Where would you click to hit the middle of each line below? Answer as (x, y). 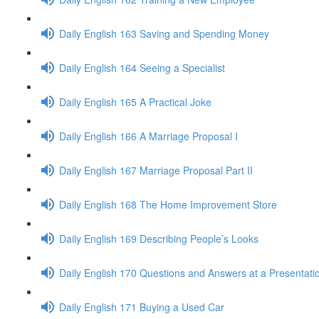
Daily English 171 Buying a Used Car (142, 307)
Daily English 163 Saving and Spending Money (164, 33)
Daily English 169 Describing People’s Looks (159, 238)
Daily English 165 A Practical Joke (135, 101)
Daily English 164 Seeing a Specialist (142, 67)
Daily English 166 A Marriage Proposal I (148, 136)
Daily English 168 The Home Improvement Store (168, 204)
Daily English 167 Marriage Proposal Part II (156, 170)
